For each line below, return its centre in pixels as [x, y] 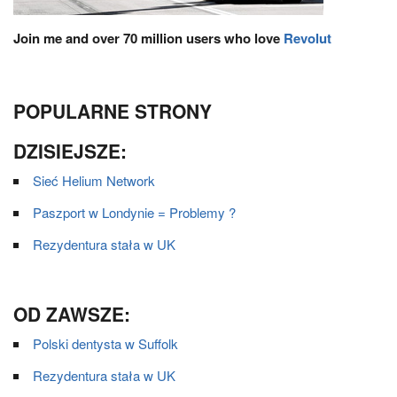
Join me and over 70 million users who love [148, 38]
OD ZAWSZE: [72, 314]
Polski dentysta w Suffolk [105, 343]
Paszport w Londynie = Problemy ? [134, 212]
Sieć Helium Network [94, 180]
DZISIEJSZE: [70, 151]
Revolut [307, 38]
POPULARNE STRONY [113, 111]
